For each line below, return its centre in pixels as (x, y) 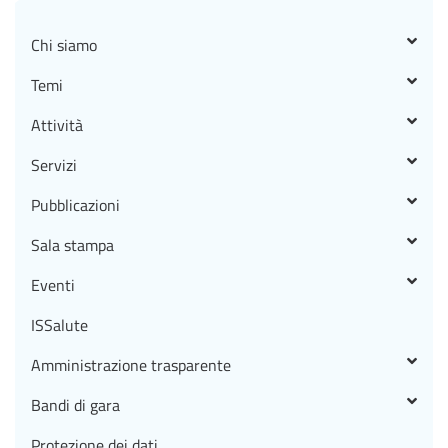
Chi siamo (64, 45)
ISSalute (59, 325)
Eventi (53, 285)
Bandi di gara (75, 405)
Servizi (54, 165)
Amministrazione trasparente (131, 365)
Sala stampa (72, 245)
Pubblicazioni (75, 205)
